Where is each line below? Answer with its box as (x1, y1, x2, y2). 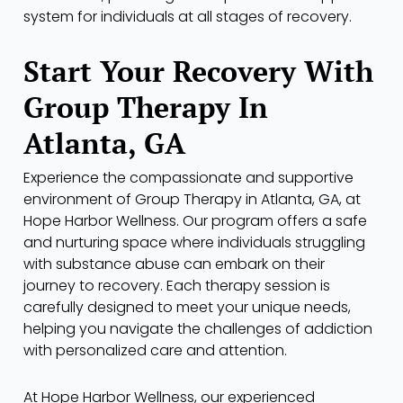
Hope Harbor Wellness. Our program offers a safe (23, 210, 367, 232)
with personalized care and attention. (23, 340, 287, 362)
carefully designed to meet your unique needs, (23, 297, 351, 318)
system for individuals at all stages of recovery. (23, 6, 352, 28)
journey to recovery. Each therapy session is (23, 275, 330, 297)
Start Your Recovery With (23, 52, 373, 91)
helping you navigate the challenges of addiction (23, 318, 372, 340)
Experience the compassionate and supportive (23, 167, 354, 189)
